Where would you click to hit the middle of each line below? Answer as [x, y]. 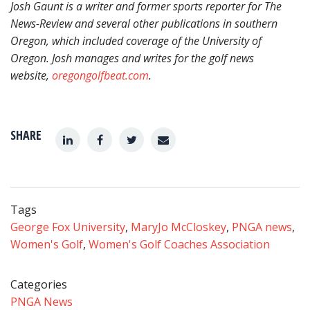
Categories [39, 284]
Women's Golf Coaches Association [179, 244]
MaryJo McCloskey [179, 227]
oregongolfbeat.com [100, 75]
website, [31, 75]
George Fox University [68, 227]
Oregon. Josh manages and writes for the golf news [132, 58]
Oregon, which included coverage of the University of [136, 40]
